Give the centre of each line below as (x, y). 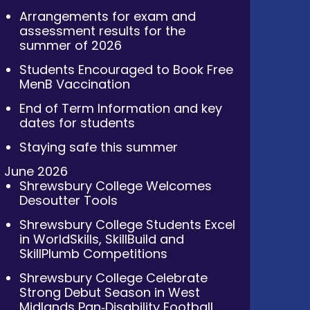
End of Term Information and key (121, 108)
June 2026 (36, 171)
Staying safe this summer (99, 147)
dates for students (77, 122)
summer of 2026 (71, 45)
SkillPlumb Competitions (94, 253)
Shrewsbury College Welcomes (116, 185)
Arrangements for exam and (108, 16)
